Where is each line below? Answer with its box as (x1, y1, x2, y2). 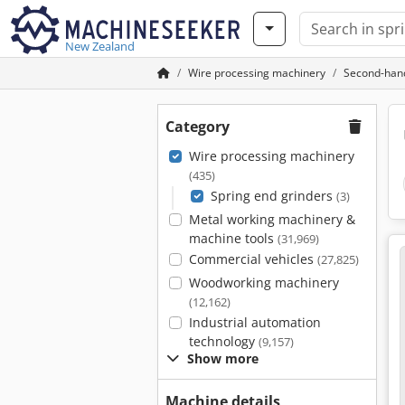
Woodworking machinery (188, 274, 339, 291)
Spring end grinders (210, 187, 336, 204)
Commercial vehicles (188, 250, 317, 268)
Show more (187, 350, 259, 367)
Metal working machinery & (188, 211, 355, 228)
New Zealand (65, 38, 135, 54)
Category (165, 117, 230, 137)
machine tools (188, 230, 278, 247)
